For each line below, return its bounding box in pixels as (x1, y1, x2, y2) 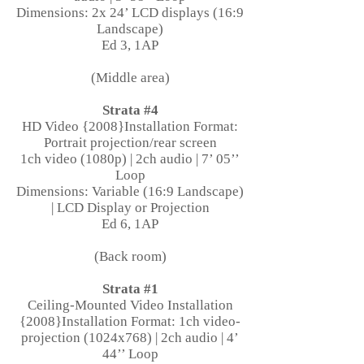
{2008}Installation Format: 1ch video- (19, 314, 240, 329)
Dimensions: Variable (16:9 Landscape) (16, 184, 244, 199)
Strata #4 (102, 102, 158, 118)
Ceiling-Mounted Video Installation (27, 297, 233, 313)
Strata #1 (102, 281, 158, 297)
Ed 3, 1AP (102, 37, 158, 53)
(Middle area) (90, 70, 170, 85)
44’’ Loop (102, 346, 158, 362)
